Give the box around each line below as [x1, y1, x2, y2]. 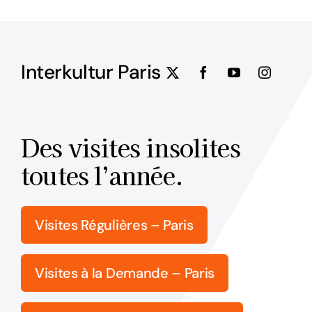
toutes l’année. [20, 158, 182, 193]
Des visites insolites [20, 130, 240, 165]
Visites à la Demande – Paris [34, 264, 215, 283]
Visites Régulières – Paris [34, 216, 194, 235]
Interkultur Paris [20, 59, 161, 86]
